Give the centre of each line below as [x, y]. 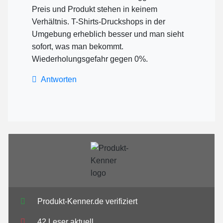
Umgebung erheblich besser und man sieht [108, 34]
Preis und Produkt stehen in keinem [95, 9]
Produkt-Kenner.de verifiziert [87, 202]
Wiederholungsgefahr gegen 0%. [90, 59]
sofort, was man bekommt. [78, 47]
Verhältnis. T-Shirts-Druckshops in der [99, 22]
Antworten [59, 80]
